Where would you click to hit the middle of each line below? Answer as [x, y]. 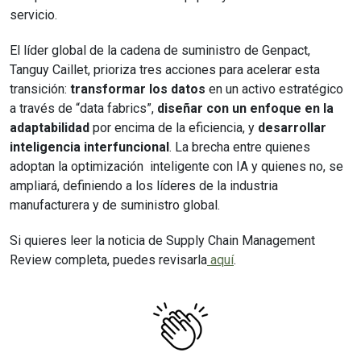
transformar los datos [138, 89]
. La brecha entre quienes [240, 147]
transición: [40, 89]
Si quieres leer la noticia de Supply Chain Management [162, 240]
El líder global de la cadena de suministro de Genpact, [160, 50]
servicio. [33, 15]
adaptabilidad [50, 127]
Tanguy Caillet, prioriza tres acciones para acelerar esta [165, 69]
